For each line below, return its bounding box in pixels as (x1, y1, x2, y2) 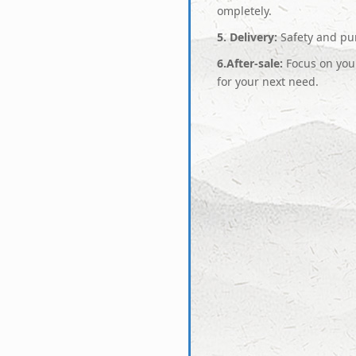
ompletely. (217, 2, 273, 18)
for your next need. (217, 73, 319, 89)
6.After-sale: (217, 55, 284, 71)
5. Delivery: (217, 29, 278, 44)
